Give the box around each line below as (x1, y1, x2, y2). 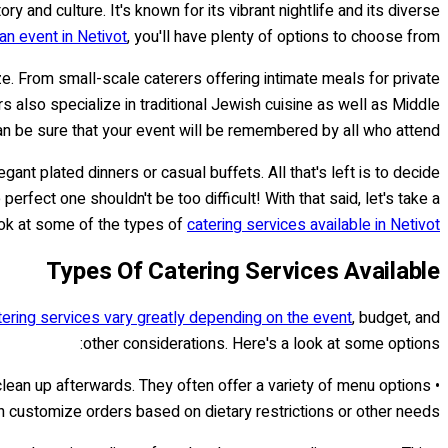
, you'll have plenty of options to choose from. (127, 24, 440, 49)
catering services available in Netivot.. (187, 212, 440, 237)
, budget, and (352, 306, 440, 331)
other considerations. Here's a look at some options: (83, 332, 440, 357)
